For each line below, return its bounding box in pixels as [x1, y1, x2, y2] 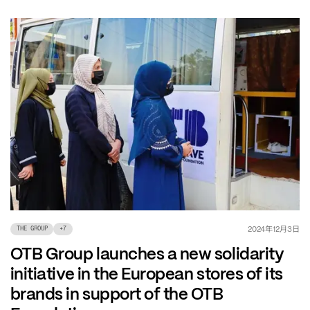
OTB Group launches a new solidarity [10, 242, 284, 264]
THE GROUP [16, 225, 48, 232]
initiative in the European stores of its [10, 262, 283, 284]
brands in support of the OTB [10, 282, 224, 304]
